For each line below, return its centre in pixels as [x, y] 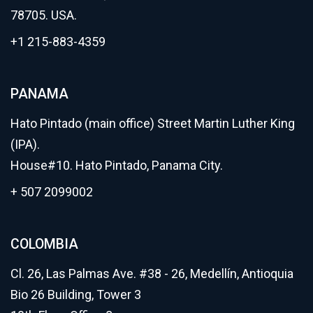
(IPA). [25, 144]
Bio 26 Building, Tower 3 [76, 294]
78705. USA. [44, 15]
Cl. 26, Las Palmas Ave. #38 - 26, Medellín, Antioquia [152, 273]
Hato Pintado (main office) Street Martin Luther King [153, 123]
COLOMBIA [44, 244]
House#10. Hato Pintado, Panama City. [117, 165]
